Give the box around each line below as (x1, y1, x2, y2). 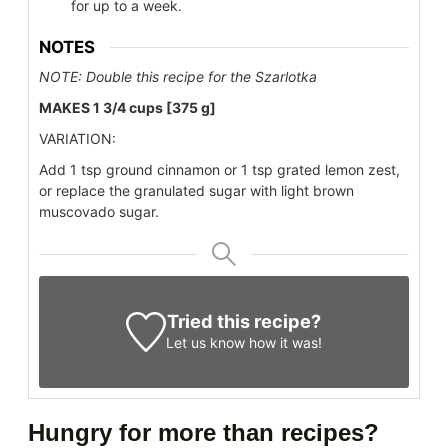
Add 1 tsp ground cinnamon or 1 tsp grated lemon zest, (39, 160, 400, 178)
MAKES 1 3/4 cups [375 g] (39, 98, 216, 116)
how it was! (245, 333, 323, 351)
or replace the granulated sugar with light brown (39, 181, 354, 199)
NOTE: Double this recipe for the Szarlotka (39, 67, 317, 85)
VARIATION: (39, 129, 116, 147)
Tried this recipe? (167, 309, 322, 332)
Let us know (166, 333, 246, 351)
